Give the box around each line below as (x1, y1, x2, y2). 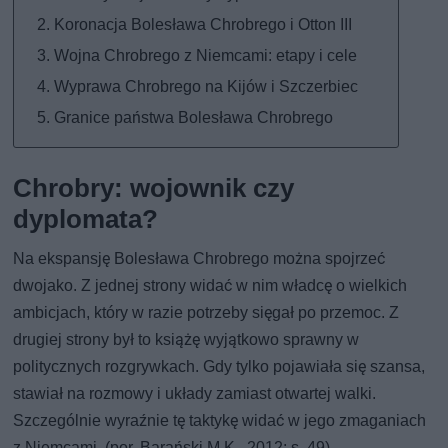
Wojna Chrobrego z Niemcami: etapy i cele (54, 46, 358, 66)
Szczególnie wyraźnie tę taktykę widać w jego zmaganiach (13, 411, 427, 431)
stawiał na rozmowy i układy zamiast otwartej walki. (13, 384, 377, 404)
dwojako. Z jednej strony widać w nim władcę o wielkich (13, 276, 408, 296)
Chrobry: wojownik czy (13, 173, 295, 204)
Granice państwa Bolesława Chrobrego (54, 108, 334, 128)
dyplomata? (13, 204, 159, 235)
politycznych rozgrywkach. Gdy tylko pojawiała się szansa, (13, 357, 426, 377)
